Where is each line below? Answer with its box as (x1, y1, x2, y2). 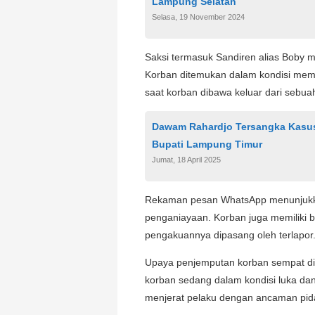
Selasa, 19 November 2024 (152, 12, 245, 21)
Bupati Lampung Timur (152, 138, 265, 150)
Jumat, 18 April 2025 (152, 155, 221, 164)
